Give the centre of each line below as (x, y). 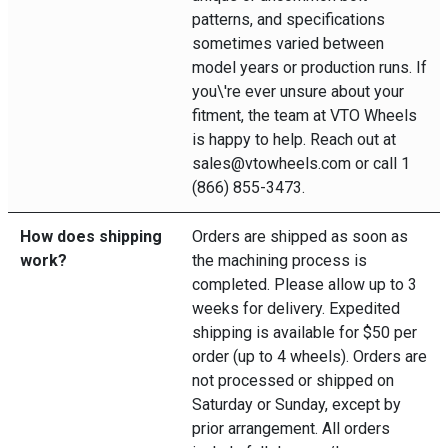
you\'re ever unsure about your (298, 91)
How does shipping (91, 236)
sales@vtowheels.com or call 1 (301, 163)
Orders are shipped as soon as (300, 236)
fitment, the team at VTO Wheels (304, 115)
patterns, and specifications (288, 19)
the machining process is (279, 260)
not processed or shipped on (293, 380)
